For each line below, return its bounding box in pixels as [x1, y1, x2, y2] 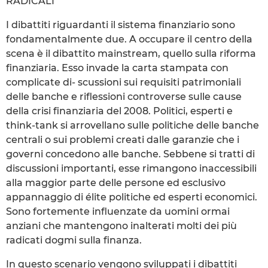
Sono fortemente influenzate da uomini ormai [6, 205, 230, 217]
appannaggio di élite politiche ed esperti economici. [6, 191, 257, 203]
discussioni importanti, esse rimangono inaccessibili [6, 162, 257, 174]
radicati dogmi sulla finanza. [6, 234, 142, 246]
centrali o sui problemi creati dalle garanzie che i [6, 133, 239, 145]
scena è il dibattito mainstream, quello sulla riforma [6, 47, 256, 59]
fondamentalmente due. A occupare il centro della [6, 33, 252, 45]
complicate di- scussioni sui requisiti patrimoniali [6, 76, 241, 88]
